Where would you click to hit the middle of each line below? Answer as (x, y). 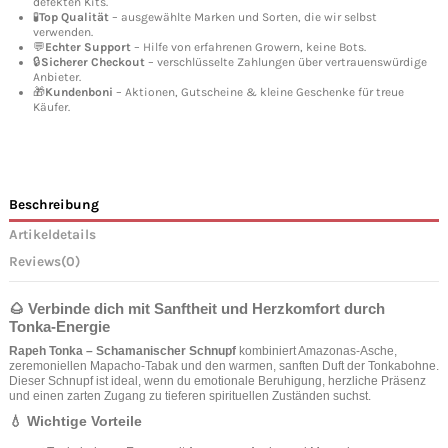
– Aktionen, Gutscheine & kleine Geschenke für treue (258, 92)
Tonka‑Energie (59, 327)
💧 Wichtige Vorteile (75, 421)
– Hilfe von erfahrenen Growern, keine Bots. (248, 47)
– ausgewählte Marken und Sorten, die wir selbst (243, 17)
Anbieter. (57, 77)
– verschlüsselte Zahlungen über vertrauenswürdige (286, 62)
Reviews (35, 261)
